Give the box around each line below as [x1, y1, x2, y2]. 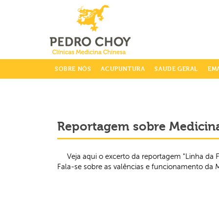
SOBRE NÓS [55, 66, 91, 72]
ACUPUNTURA [101, 66, 145, 72]
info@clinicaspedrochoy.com [6, 10, 80, 17]
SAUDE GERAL [154, 66, 198, 72]
